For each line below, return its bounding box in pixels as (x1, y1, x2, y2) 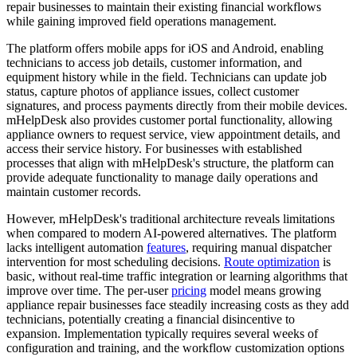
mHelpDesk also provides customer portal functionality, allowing (6, 113, 332, 127)
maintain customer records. (6, 185, 141, 199)
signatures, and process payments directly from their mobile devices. (6, 99, 347, 113)
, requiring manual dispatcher (186, 241, 331, 255)
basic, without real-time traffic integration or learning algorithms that (6, 269, 347, 284)
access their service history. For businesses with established (6, 142, 302, 156)
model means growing (206, 284, 321, 298)
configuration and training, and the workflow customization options (6, 341, 344, 355)
